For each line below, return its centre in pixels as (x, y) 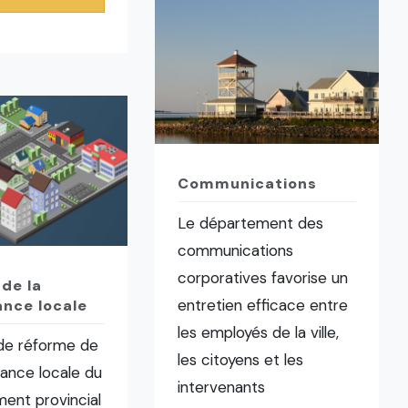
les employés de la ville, (259, 333)
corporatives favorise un (263, 278)
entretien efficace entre (263, 306)
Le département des (251, 224)
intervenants (222, 388)
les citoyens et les (241, 360)
